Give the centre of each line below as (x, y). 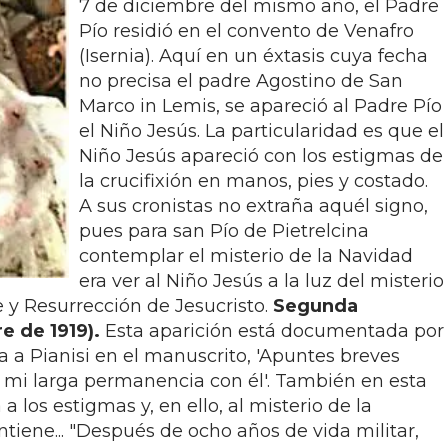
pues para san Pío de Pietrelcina (224, 231)
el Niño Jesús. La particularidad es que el (261, 131)
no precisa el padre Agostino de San (241, 81)
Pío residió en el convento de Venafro (246, 31)
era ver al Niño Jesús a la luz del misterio (261, 281)
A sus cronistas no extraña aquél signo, (253, 206)
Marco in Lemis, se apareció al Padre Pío (260, 106)
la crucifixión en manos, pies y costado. (253, 181)
